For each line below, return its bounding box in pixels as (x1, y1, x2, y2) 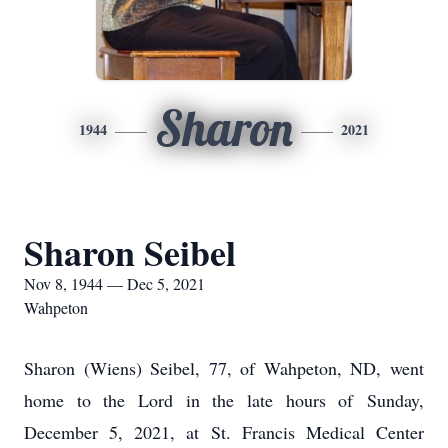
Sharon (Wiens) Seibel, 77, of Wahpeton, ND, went (24, 356, 424, 380)
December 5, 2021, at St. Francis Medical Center (24, 420, 424, 444)
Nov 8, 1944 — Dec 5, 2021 (24, 273, 205, 294)
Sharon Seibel (24, 226, 236, 278)
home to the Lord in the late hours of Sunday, (24, 388, 424, 412)
